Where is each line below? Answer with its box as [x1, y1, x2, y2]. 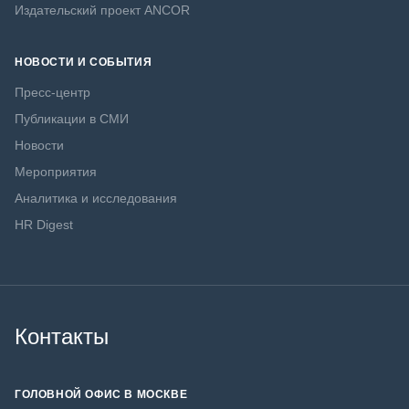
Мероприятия [15, 164, 97, 179]
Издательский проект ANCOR [15, 3, 190, 17]
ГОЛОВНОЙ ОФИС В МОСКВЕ [15, 388, 188, 401]
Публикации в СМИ [15, 111, 129, 126]
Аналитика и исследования [15, 191, 177, 205]
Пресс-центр [15, 85, 90, 100]
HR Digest [15, 217, 73, 232]
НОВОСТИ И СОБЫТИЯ [15, 56, 152, 68]
